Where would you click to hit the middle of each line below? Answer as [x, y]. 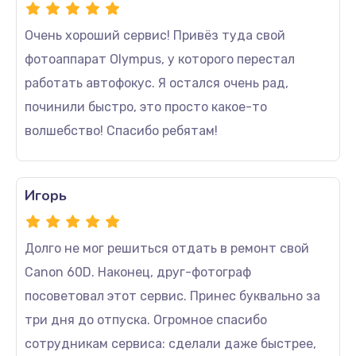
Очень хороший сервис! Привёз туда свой [155, 35]
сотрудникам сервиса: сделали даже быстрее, [170, 344]
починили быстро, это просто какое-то [146, 107]
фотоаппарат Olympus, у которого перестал [160, 59]
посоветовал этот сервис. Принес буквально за [172, 296]
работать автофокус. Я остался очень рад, [157, 83]
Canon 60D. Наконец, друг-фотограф [138, 272]
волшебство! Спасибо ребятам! [121, 131]
